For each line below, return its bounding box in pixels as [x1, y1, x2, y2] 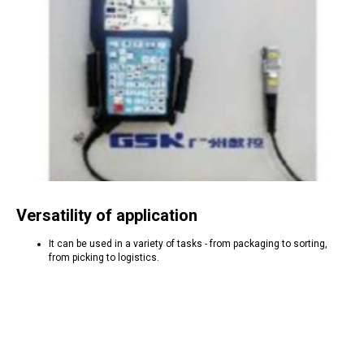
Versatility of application [16, 206, 197, 225]
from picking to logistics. [49, 252, 159, 263]
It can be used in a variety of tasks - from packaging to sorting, [49, 238, 327, 249]
